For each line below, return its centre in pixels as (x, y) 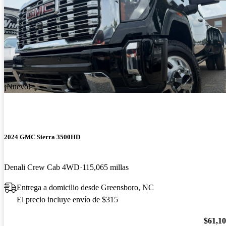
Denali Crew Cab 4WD (42, 167)
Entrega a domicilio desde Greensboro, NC (85, 187)
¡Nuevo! (17, 87)
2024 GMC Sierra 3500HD (42, 137)
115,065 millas (105, 167)
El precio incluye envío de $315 (67, 199)
